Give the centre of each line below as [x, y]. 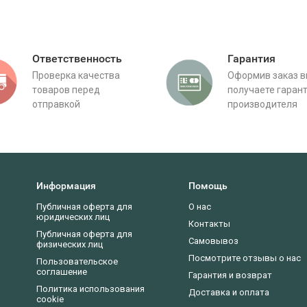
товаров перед [66, 90]
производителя [262, 104]
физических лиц [70, 244]
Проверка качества [76, 75]
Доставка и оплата [229, 292]
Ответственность [77, 59]
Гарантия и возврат [230, 275]
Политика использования [90, 289]
